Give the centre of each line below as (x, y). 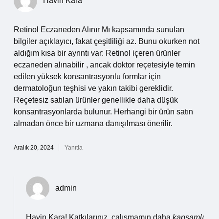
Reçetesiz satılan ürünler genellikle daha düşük (96, 100)
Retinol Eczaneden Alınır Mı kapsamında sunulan (99, 30)
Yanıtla (74, 148)
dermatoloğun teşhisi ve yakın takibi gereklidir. (93, 88)
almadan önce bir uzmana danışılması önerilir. (93, 123)
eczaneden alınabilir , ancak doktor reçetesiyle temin (104, 65)
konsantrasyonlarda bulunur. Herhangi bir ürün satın (103, 112)
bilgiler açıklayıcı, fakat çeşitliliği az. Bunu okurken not (107, 41)
